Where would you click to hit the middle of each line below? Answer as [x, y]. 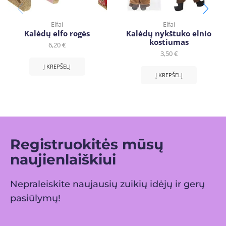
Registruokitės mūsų [87, 144]
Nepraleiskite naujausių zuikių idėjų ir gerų [107, 184]
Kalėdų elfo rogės [57, 33]
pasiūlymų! [35, 198]
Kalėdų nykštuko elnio [169, 33]
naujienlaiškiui [63, 159]
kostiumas [169, 42]
